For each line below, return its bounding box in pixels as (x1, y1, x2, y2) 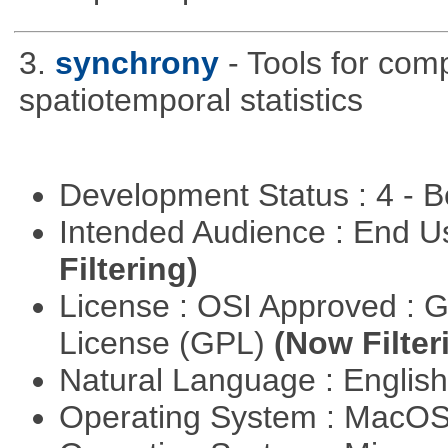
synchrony (54, 44, 219, 81)
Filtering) (58, 251, 198, 288)
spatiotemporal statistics (18, 81, 363, 118)
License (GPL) (58, 325, 274, 362)
